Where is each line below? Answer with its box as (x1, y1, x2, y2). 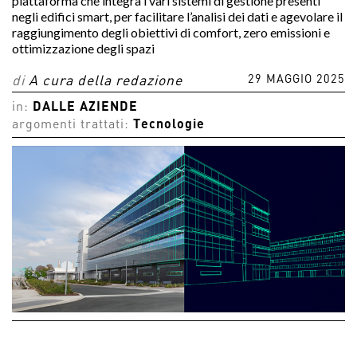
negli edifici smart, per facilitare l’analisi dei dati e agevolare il (12, 9, 343, 24)
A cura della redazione (29, 75, 182, 88)
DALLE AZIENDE (33, 101, 138, 114)
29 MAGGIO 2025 (248, 74, 345, 86)
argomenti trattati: (12, 119, 133, 131)
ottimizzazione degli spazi (12, 41, 155, 56)
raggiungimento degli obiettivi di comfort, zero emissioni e (12, 25, 330, 40)
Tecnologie (133, 119, 205, 131)
